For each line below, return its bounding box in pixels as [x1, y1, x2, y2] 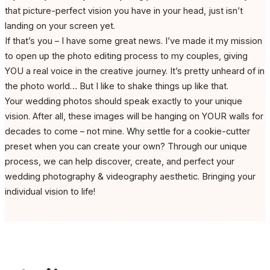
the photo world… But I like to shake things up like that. [5, 81, 228, 92]
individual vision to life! [5, 186, 95, 198]
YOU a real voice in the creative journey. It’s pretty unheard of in [5, 66, 265, 77]
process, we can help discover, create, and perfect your [5, 156, 234, 168]
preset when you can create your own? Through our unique [5, 141, 247, 152]
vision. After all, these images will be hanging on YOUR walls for [5, 111, 263, 122]
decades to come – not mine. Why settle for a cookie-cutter [5, 126, 250, 137]
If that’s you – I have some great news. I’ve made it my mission [5, 36, 262, 47]
